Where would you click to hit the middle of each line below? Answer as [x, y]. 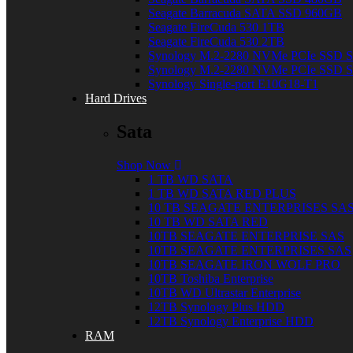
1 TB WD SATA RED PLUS [222, 194]
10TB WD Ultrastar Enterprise [225, 293]
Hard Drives [116, 98]
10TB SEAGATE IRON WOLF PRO [244, 265]
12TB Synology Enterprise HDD [231, 321]
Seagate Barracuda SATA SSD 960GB [245, 13]
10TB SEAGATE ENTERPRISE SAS [246, 236]
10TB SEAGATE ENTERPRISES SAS [250, 251]
